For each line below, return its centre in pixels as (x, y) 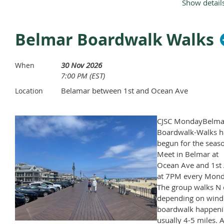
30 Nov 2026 (81, 65)
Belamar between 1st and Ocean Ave (124, 91)
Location (29, 91)
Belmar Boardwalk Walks (114, 40)
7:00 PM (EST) (83, 76)
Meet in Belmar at (187, 154)
